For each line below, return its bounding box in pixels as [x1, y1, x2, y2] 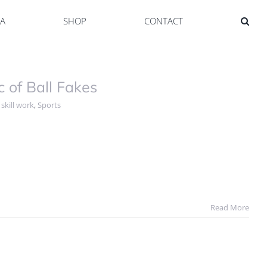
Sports [38, 100, 61, 110]
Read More [210, 202, 249, 213]
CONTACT [144, 14, 183, 27]
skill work [1, 100, 34, 110]
